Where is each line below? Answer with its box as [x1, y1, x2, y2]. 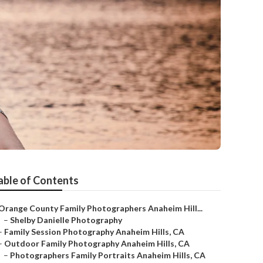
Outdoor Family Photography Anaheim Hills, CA [4, 238, 190, 248]
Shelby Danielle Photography [10, 215, 122, 225]
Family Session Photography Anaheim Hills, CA [4, 227, 184, 237]
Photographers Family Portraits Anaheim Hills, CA [10, 250, 205, 260]
